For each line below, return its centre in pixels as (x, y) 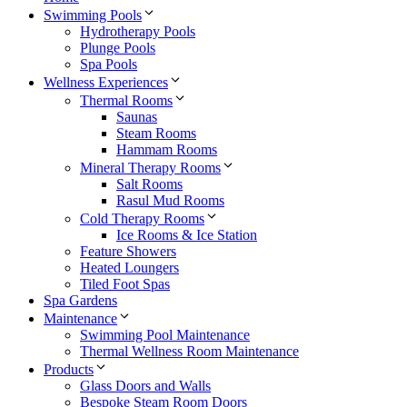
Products (69, 369)
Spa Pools (109, 64)
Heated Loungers (129, 267)
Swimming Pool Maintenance (165, 334)
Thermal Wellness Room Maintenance (189, 351)
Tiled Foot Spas (125, 283)
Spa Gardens (80, 300)
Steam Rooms (156, 133)
